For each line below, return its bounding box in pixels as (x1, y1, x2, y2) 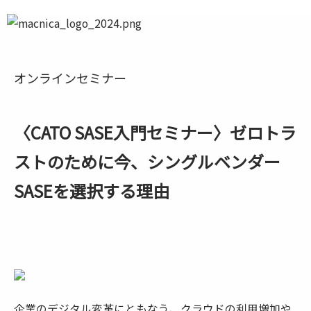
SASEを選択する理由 (14, 178, 169, 203)
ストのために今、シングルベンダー (14, 149, 280, 174)
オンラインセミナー (14, 69, 126, 87)
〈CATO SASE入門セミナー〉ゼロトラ (14, 120, 296, 144)
